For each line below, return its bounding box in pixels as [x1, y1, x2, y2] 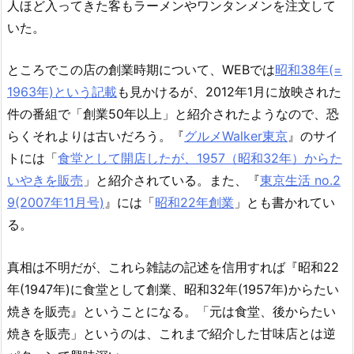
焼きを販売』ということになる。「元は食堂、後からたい [7, 303, 336, 320]
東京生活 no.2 [260, 172, 341, 189]
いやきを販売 [7, 172, 83, 189]
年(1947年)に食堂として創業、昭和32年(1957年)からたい [7, 281, 339, 298]
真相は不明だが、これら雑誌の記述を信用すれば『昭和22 [7, 259, 339, 276]
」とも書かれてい [234, 194, 335, 211]
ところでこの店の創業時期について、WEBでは [7, 62, 275, 78]
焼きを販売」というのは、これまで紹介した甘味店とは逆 [7, 326, 336, 342]
